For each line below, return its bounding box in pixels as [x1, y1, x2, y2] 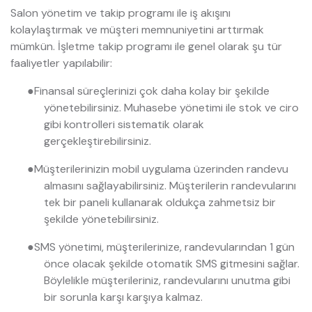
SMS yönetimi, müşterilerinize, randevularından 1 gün [34, 240, 295, 255]
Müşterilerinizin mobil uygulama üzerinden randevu [34, 162, 288, 177]
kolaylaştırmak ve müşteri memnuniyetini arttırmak [10, 22, 264, 38]
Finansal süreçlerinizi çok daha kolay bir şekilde [34, 84, 270, 99]
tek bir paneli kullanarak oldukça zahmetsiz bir [44, 195, 276, 210]
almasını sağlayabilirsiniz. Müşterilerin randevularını [44, 178, 296, 194]
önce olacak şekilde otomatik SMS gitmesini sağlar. [44, 256, 299, 272]
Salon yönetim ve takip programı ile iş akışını [10, 6, 231, 21]
